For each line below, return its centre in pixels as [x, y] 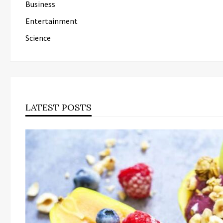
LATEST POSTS [58, 108]
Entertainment [52, 21]
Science [38, 38]
